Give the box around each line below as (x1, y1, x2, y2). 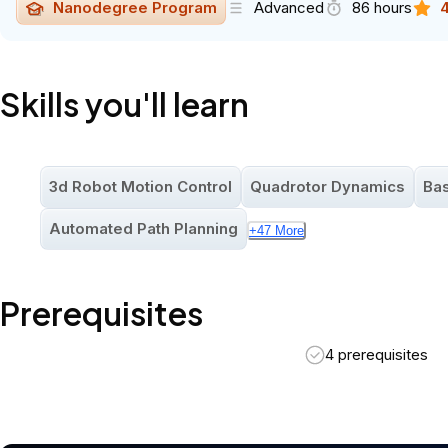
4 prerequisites (325, 345, 428, 365)
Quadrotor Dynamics (250, 177, 405, 197)
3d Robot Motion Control (49, 177, 232, 197)
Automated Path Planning (49, 219, 238, 239)
